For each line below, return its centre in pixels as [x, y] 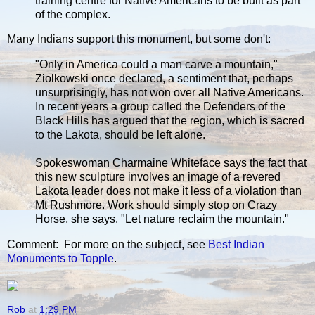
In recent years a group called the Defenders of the [160, 107]
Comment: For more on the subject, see [108, 245]
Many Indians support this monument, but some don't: [139, 39]
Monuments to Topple [60, 259]
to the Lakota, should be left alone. [120, 135]
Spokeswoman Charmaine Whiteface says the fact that [171, 163]
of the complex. [73, 14]
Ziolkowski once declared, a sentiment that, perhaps [164, 79]
